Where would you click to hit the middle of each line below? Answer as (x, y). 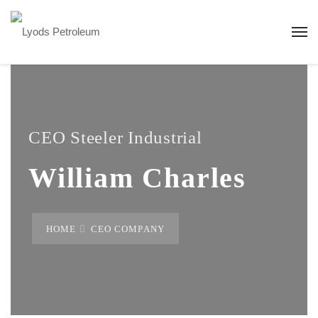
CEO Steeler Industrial (115, 137)
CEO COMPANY (128, 229)
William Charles (137, 178)
